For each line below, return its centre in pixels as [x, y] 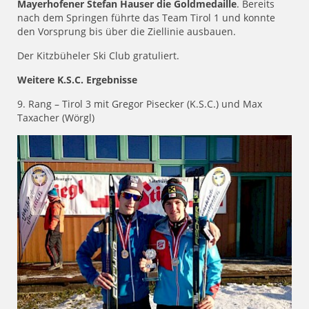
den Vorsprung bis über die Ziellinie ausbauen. [127, 32]
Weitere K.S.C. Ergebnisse [77, 80]
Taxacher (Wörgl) [56, 118]
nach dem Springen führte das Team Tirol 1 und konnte [146, 18]
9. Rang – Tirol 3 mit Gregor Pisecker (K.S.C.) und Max [140, 104]
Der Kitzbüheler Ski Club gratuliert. [98, 56]
